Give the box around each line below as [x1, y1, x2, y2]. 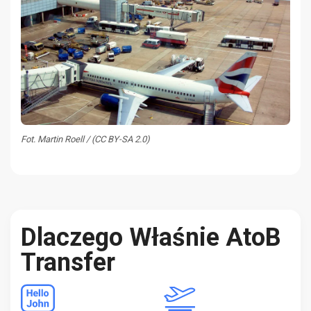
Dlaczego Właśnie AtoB [21, 223, 281, 253]
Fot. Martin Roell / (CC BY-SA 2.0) [21, 134, 150, 145]
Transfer [21, 248, 115, 278]
